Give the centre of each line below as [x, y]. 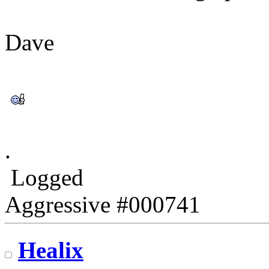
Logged [44, 177]
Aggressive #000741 [103, 204]
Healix [51, 250]
